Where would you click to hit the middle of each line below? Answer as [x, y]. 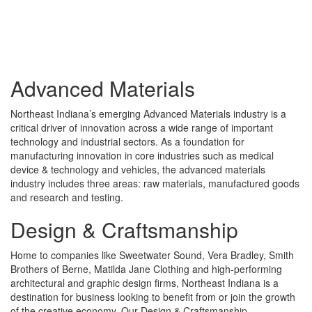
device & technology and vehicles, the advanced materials [138, 170]
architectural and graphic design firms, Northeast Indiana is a [145, 283]
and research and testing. [67, 197]
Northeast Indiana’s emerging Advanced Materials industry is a [148, 114]
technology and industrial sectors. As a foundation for [127, 142]
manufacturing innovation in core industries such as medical [142, 156]
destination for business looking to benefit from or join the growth [153, 297]
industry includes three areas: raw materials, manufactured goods [155, 184]
